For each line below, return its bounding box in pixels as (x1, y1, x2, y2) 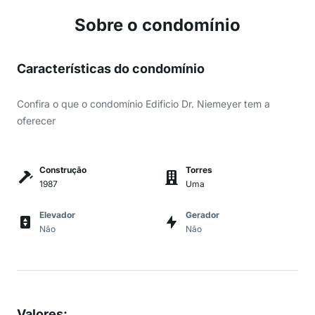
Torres (186, 165, 212, 175)
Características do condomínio (17, 61, 205, 76)
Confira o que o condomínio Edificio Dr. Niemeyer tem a (17, 98, 270, 110)
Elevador (39, 210, 75, 220)
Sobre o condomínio (75, 15, 240, 35)
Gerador (186, 210, 219, 220)
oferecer (17, 115, 56, 127)
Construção (39, 165, 86, 175)
